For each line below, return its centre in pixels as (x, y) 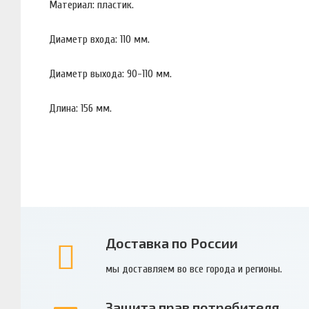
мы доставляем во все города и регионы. (193, 269)
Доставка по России (171, 243)
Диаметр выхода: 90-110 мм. (110, 73)
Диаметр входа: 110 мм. (99, 39)
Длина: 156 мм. (80, 108)
